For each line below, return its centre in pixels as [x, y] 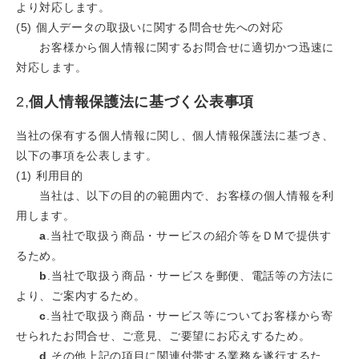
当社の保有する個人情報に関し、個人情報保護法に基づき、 [175, 136]
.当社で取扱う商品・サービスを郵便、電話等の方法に [191, 276]
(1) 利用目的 [50, 176]
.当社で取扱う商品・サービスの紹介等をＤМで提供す [189, 236]
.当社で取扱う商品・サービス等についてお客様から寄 [190, 316]
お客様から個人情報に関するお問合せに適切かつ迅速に [175, 48]
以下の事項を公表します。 [87, 156]
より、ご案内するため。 [81, 296]
